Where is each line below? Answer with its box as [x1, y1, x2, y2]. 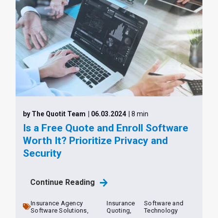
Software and [144, 199, 184, 207]
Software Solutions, [31, 206, 89, 214]
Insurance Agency [31, 199, 83, 207]
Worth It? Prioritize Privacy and [23, 135, 168, 147]
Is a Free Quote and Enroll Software [23, 122, 188, 134]
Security [23, 147, 62, 160]
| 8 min [128, 110, 148, 118]
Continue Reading [30, 177, 97, 187]
